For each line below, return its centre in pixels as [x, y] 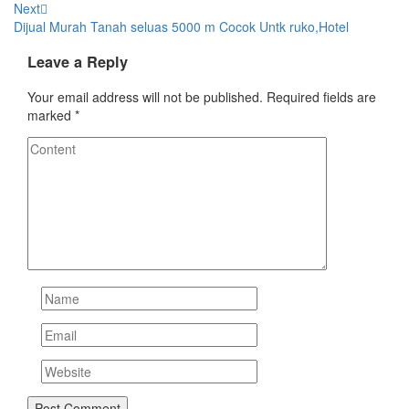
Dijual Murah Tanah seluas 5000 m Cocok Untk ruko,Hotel [181, 26]
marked [51, 115]
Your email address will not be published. [145, 96]
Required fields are [321, 96]
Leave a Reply [78, 62]
